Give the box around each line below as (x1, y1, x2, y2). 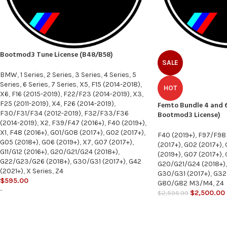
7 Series (51, 80, 77, 89)
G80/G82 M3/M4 (157, 179, 213, 188)
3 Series (75, 70, 101, 80)
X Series (26, 167, 52, 176)
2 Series (47, 70, 72, 80)
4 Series (104, 70, 129, 80)
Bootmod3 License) (157, 109, 220, 122)
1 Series (20, 70, 44, 80)
